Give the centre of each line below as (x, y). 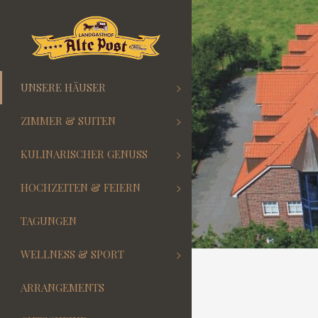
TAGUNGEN (49, 221)
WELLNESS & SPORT (72, 254)
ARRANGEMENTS (62, 287)
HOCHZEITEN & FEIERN (81, 187)
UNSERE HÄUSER (63, 87)
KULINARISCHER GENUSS (84, 154)
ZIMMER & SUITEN (68, 121)
